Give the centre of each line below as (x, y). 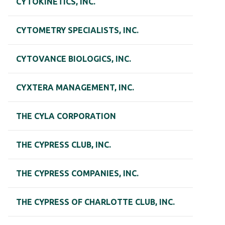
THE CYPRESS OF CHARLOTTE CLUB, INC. (95, 202)
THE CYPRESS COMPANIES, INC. (77, 174)
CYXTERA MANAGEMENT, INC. (75, 88)
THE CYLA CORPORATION (66, 116)
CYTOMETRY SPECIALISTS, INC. (77, 30)
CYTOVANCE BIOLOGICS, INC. (74, 59)
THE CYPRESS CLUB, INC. (64, 145)
